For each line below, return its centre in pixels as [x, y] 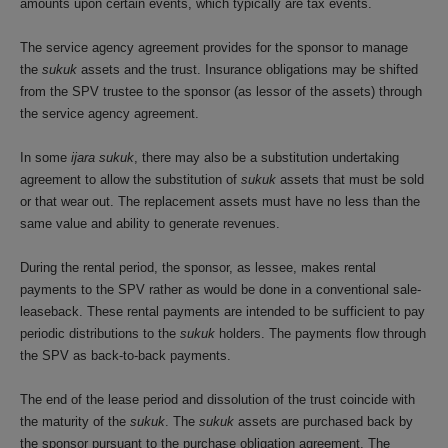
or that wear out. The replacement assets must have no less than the [220, 201]
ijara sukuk [102, 157]
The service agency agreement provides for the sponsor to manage [214, 47]
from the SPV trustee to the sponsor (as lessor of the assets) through [221, 91]
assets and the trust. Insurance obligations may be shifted [247, 69]
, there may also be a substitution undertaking [266, 157]
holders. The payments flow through [320, 333]
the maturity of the [75, 421]
